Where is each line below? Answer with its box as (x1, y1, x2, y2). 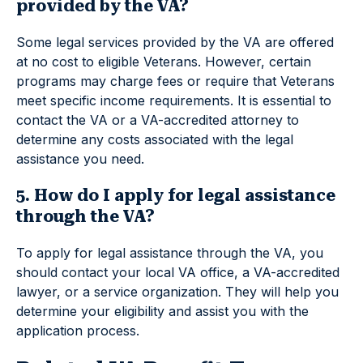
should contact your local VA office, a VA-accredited (16, 264, 340, 281)
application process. (16, 322, 139, 340)
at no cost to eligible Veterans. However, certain (16, 53, 311, 70)
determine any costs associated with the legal (16, 131, 293, 148)
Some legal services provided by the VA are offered (16, 34, 334, 51)
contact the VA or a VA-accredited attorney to (16, 112, 299, 129)
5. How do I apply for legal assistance (16, 186, 335, 206)
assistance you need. (16, 151, 144, 168)
